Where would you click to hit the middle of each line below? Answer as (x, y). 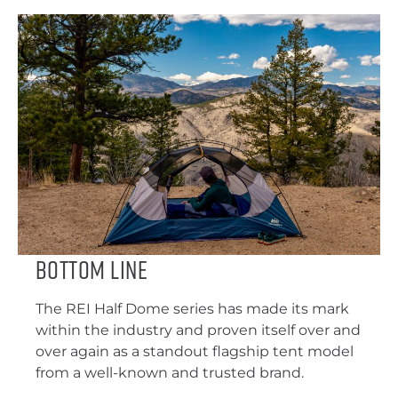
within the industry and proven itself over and (198, 330)
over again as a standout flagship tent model (195, 351)
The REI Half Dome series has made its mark (192, 309)
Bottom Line (92, 270)
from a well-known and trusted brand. (170, 373)
